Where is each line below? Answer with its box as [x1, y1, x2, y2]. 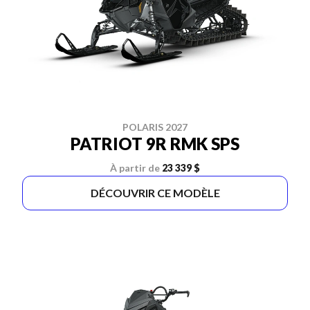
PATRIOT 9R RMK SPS [71, 134, 239, 154]
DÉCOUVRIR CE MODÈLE [90, 186, 220, 199]
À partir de [110, 162, 160, 174]
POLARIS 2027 [122, 121, 188, 133]
